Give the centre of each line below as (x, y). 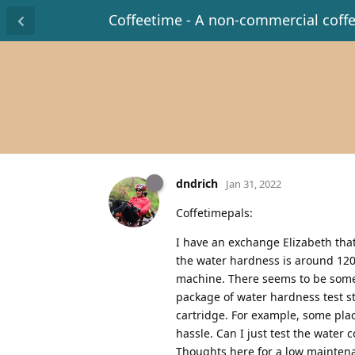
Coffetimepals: (214, 212)
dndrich (197, 183)
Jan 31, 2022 (254, 183)
